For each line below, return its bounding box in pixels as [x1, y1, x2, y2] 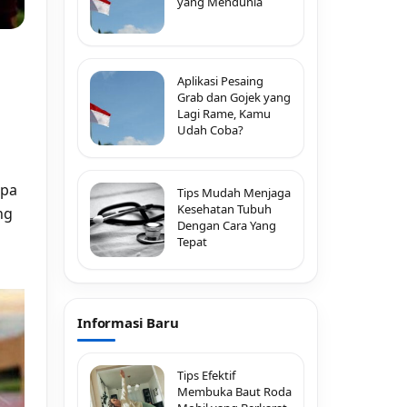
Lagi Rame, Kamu [177, 105, 271, 122]
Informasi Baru [77, 313, 179, 332]
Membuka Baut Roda [177, 383, 292, 400]
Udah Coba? [177, 122, 243, 138]
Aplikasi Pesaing [177, 73, 263, 89]
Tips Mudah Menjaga [177, 184, 291, 201]
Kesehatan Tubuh [177, 201, 272, 217]
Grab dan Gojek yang [177, 89, 291, 105]
